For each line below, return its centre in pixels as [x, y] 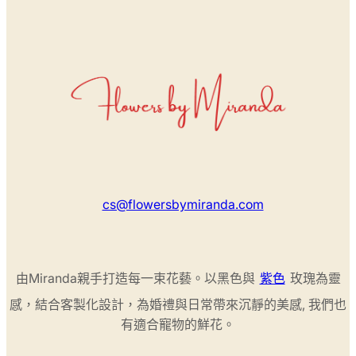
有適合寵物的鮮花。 [178, 325]
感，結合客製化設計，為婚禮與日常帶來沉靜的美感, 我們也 [178, 305]
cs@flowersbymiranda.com [183, 205]
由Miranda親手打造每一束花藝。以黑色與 [135, 279]
